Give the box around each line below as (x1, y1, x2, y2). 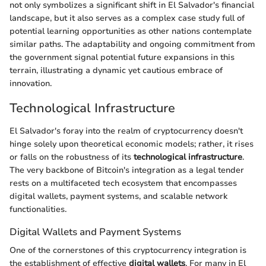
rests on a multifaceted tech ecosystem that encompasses (9, 177, 237, 189)
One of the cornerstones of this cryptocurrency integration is (9, 245, 246, 256)
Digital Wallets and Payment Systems (9, 224, 181, 239)
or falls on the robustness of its (9, 151, 134, 163)
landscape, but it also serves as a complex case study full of (9, 12, 245, 24)
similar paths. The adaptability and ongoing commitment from (9, 39, 255, 50)
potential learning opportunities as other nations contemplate (9, 26, 252, 37)
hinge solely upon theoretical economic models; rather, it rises (9, 138, 254, 150)
